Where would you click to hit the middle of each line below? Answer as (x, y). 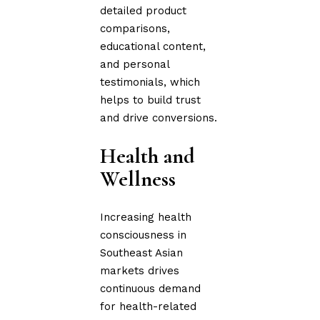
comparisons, (135, 28)
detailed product (144, 10)
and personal (135, 64)
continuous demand (151, 288)
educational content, (153, 46)
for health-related (149, 306)
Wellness (138, 179)
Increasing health (146, 217)
